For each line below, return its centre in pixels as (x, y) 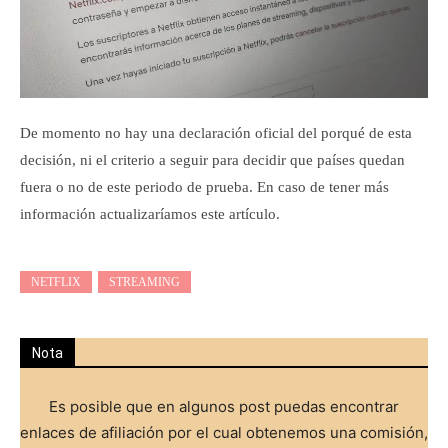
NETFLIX (56, 281)
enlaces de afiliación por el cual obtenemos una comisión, (224, 432)
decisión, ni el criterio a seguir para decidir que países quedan (212, 159)
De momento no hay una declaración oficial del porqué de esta (216, 132)
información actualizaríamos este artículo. (150, 213)
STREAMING (144, 281)
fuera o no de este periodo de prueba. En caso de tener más (204, 186)
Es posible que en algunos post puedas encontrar (224, 406)
